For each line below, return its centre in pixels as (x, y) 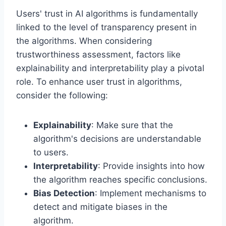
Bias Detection (64, 193)
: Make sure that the (132, 125)
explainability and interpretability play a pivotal (110, 68)
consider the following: (62, 95)
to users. (51, 152)
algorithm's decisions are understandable (117, 138)
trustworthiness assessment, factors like (98, 54)
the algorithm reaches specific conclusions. (120, 179)
